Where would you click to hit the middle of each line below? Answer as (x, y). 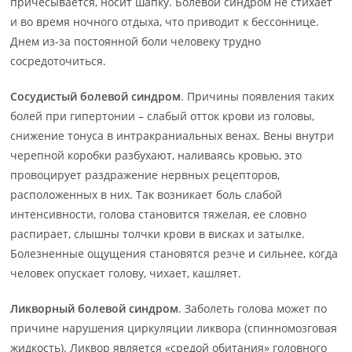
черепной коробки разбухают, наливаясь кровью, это (156, 155)
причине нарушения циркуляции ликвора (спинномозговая (174, 328)
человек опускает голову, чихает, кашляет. (126, 273)
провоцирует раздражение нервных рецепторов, (145, 175)
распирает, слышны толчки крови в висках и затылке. (158, 234)
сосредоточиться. (59, 61)
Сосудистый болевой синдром (96, 96)
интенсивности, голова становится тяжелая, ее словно (159, 214)
